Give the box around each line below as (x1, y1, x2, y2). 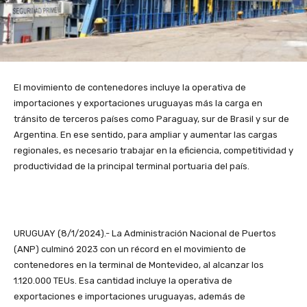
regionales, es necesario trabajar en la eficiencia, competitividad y (14, 145, 293, 156)
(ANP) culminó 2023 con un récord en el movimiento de (14, 243, 246, 254)
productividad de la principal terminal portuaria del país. (14, 160, 249, 171)
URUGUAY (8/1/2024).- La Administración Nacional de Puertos (14, 228, 276, 238)
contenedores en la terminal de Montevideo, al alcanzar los (14, 259, 264, 270)
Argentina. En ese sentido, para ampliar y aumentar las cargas (14, 129, 278, 140)
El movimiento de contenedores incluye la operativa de (14, 82, 246, 93)
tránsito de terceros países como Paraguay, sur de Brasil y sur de (14, 113, 289, 124)
